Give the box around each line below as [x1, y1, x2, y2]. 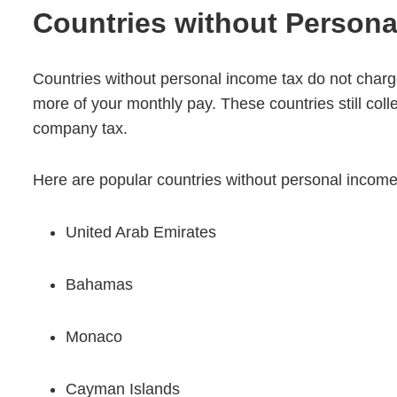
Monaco [66, 327, 122, 346]
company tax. [33, 119, 128, 137]
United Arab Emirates [66, 222, 216, 241]
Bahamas [66, 275, 133, 293]
